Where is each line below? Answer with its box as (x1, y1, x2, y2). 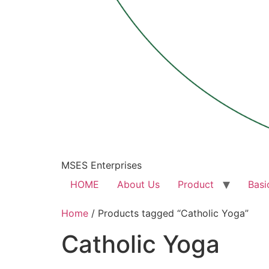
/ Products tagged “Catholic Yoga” (88, 207, 249, 220)
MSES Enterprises (61, 159, 142, 172)
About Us (117, 178, 160, 191)
